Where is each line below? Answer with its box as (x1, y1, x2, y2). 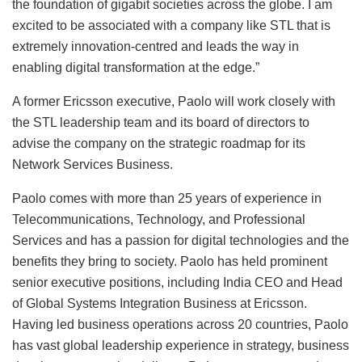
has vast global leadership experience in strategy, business (12, 338, 349, 352)
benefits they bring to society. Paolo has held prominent (12, 254, 327, 268)
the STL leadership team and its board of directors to (12, 115, 309, 129)
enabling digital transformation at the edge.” (12, 60, 259, 74)
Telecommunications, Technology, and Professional (12, 212, 305, 226)
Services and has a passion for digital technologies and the (12, 233, 349, 247)
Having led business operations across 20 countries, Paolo (12, 317, 348, 331)
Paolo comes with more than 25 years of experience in (12, 191, 322, 205)
